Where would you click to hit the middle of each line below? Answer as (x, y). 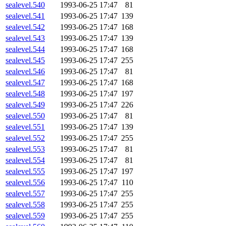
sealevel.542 (25, 27)
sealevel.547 (25, 83)
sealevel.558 (25, 205)
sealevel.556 (25, 183)
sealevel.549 (25, 105)
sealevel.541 (25, 16)
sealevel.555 (25, 172)
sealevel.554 (25, 160)
